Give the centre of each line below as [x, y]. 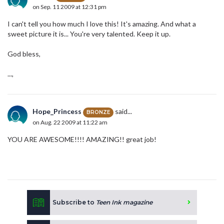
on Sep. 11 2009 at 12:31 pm [69, 6]
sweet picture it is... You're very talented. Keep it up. [89, 34]
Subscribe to [74, 202]
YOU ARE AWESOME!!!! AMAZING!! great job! [82, 139]
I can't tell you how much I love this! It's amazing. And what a [102, 24]
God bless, [24, 54]
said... [123, 111]
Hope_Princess [57, 111]
